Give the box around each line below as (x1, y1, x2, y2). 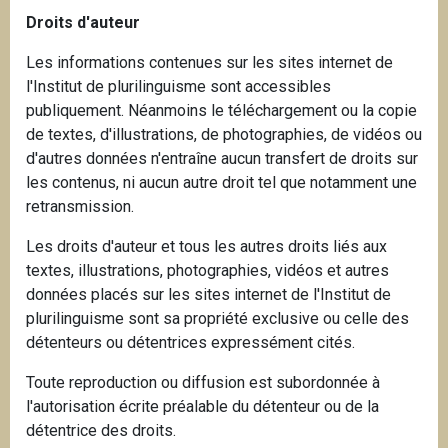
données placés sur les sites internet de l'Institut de (26, 285, 391, 305)
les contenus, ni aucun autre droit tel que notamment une (26, 173, 417, 193)
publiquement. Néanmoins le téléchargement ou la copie (26, 101, 417, 121)
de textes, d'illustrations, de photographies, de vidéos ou (26, 125, 422, 145)
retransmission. (26, 197, 134, 217)
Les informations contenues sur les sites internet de (26, 53, 393, 73)
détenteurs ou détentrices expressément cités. (26, 333, 355, 353)
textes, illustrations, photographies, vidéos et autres (26, 261, 389, 281)
